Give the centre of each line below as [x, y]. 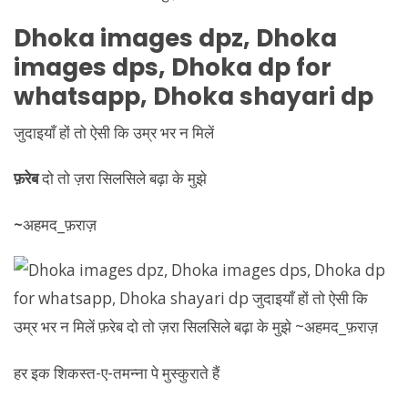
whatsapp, [83, 96]
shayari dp [304, 96]
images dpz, [175, 38]
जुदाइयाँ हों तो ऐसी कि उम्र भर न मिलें [114, 132]
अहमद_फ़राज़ [60, 224]
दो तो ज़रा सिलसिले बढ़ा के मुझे [122, 178]
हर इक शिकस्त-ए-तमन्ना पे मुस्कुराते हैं [117, 372]
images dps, [92, 67]
